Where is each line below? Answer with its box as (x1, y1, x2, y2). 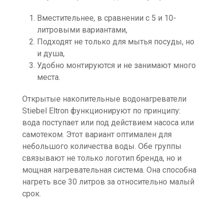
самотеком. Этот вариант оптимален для (22, 130, 172, 139)
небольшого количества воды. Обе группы (22, 142, 182, 151)
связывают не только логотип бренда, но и (22, 153, 182, 163)
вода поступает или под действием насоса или (22, 118, 194, 127)
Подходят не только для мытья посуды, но (37, 37, 194, 46)
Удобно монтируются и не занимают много (37, 61, 196, 70)
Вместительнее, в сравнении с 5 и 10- (37, 13, 176, 23)
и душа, (37, 49, 65, 58)
